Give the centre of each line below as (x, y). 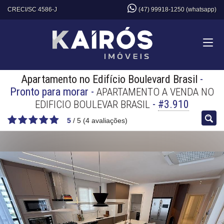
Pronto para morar (49, 92)
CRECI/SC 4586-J (32, 9)
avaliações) (108, 120)
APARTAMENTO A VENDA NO (155, 92)
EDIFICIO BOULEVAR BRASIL (92, 104)
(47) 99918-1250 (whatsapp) (177, 9)
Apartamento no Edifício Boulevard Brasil (109, 79)
